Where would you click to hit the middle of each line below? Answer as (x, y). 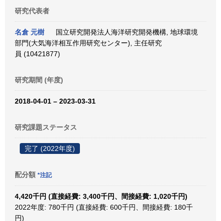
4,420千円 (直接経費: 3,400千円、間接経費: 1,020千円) (101, 196)
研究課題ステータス (46, 127)
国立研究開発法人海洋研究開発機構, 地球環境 (125, 32)
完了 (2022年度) (50, 148)
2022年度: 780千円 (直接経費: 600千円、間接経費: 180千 (104, 207)
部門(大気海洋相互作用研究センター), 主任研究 (88, 43)
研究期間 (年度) (39, 80)
